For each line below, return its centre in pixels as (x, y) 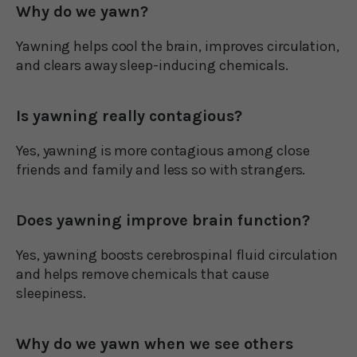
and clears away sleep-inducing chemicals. (152, 65)
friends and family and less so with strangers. (161, 169)
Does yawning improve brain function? (163, 220)
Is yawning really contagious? (129, 116)
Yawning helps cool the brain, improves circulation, (178, 46)
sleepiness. (51, 293)
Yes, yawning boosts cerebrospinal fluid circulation (177, 255)
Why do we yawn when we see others (155, 343)
